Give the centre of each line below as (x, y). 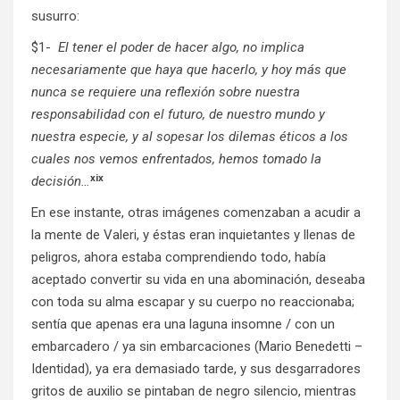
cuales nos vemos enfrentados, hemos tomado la (176, 159)
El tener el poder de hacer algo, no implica (181, 48)
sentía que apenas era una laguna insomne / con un (183, 325)
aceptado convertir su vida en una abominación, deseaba (198, 280)
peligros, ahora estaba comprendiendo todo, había (179, 258)
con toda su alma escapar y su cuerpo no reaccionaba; (193, 302)
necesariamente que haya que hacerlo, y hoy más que (189, 70)
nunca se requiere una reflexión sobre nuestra (166, 92)
